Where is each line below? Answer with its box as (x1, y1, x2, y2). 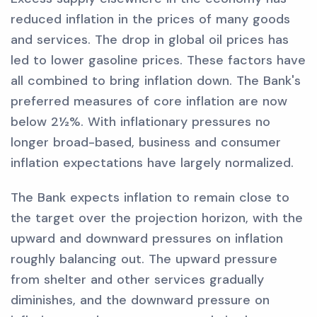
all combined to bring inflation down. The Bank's (11, 72, 301, 89)
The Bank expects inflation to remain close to (11, 189, 289, 206)
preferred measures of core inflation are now (11, 93, 287, 110)
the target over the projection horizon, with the (11, 209, 303, 226)
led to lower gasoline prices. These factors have (11, 52, 306, 69)
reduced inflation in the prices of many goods (11, 11, 290, 28)
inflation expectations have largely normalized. (11, 154, 294, 171)
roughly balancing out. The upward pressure (11, 250, 277, 267)
